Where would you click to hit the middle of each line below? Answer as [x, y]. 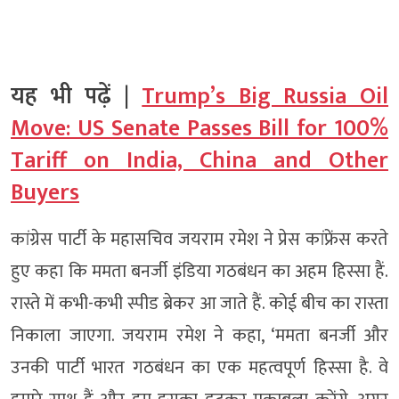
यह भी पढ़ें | [77, 97]
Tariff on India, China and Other [199, 161]
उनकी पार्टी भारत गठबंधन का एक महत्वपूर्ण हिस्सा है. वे [199, 368]
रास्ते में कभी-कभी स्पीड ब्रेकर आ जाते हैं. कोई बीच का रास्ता [199, 304]
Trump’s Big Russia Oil [265, 97]
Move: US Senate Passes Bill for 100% [199, 129]
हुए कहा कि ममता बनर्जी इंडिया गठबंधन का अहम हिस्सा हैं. [199, 272]
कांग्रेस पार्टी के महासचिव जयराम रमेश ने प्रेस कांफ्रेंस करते [199, 240]
